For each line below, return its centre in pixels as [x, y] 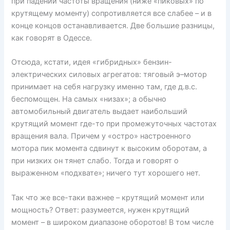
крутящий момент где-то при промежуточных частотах [114, 124]
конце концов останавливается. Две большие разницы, [113, 25]
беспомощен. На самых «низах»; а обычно [89, 99]
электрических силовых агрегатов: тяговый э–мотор [109, 75]
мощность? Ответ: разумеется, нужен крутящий [101, 210]
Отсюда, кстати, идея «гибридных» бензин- [92, 62]
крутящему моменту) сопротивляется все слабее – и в [112, 13]
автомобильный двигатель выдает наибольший [100, 112]
